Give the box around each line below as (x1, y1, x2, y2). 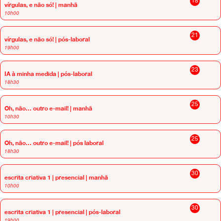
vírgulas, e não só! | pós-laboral (4, 36, 90, 43)
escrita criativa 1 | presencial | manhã (4, 174, 108, 181)
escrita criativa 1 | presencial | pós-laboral (4, 208, 120, 216)
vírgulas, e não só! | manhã (4, 1, 77, 8)
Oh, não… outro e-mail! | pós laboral (4, 139, 104, 147)
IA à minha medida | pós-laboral (4, 70, 92, 77)
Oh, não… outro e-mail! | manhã (4, 105, 92, 112)
